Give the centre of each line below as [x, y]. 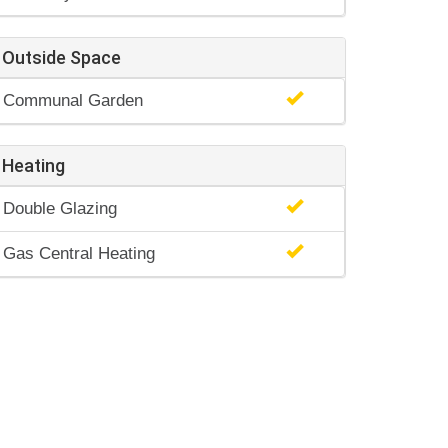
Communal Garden [73, 100]
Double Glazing [60, 208]
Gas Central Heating [79, 253]
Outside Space [61, 57]
